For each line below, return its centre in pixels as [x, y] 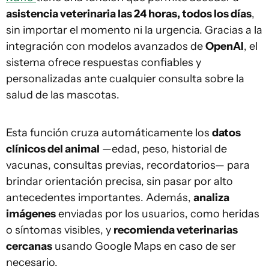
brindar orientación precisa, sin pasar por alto [119, 181]
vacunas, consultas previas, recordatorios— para [128, 165]
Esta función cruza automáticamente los [109, 133]
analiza [211, 198]
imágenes [31, 214]
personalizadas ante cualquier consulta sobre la [125, 79]
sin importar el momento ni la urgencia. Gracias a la [134, 30]
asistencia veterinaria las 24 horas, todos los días [129, 14]
